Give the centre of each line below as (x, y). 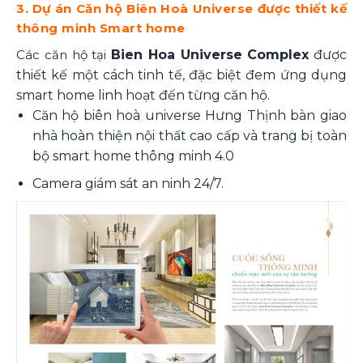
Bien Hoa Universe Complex (210, 54)
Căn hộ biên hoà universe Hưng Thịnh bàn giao (189, 115)
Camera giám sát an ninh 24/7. (128, 183)
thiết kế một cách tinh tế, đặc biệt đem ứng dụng (181, 75)
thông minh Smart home (101, 28)
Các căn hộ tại (64, 54)
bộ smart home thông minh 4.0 (133, 156)
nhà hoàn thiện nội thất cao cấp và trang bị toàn (189, 135)
